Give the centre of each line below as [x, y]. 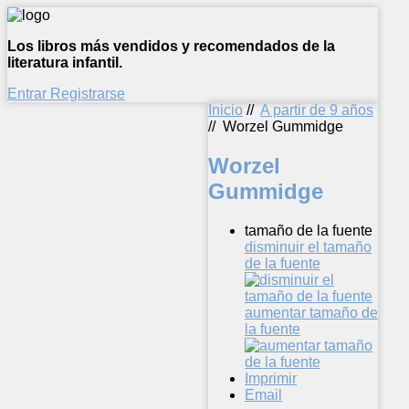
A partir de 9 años [317, 110]
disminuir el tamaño [308, 246]
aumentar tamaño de [311, 312]
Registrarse [88, 94]
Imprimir [271, 378]
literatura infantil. [65, 63]
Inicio [225, 110]
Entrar [29, 94]
